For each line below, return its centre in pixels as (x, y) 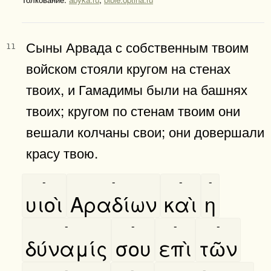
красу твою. (62, 152)
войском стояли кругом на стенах (128, 67)
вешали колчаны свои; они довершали (145, 131)
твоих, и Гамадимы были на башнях (137, 89)
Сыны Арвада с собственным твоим (137, 46)
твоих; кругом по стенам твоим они (133, 110)
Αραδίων (113, 203)
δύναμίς (67, 247)
